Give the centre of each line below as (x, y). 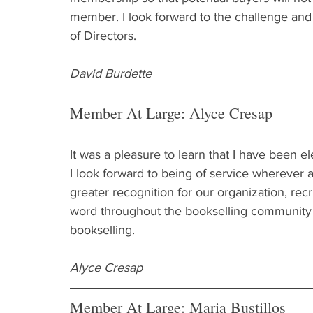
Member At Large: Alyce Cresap (171, 113)
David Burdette (111, 73)
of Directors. (103, 36)
